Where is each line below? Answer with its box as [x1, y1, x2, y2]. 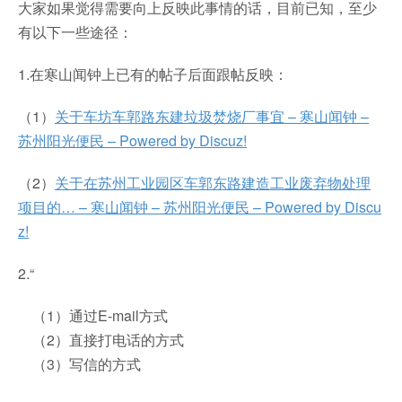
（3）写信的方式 [18, 353, 141, 374]
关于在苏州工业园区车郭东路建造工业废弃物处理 [55, 171, 371, 193]
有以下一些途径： [18, 21, 133, 42]
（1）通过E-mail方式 [18, 304, 171, 326]
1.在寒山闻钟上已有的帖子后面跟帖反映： [18, 63, 288, 84]
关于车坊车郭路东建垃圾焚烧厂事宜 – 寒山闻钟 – [55, 105, 369, 127]
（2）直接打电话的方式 [18, 328, 188, 350]
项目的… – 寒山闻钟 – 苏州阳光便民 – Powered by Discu [18, 196, 381, 217]
